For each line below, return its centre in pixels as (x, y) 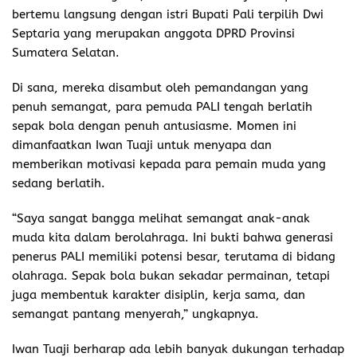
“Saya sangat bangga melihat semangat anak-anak (161, 218)
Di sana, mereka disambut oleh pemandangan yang (160, 87)
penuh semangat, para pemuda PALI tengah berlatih (162, 106)
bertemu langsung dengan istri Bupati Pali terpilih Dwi (168, 14)
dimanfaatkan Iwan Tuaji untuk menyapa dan (142, 145)
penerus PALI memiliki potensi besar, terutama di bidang (174, 256)
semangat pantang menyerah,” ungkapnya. (135, 314)
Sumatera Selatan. (66, 52)
